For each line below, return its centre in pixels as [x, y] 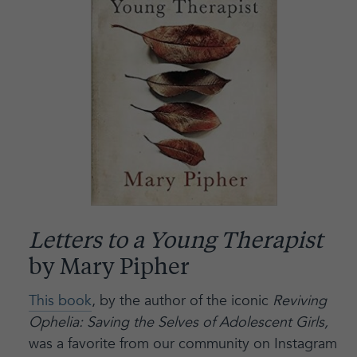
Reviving [299, 300]
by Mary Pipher [109, 268]
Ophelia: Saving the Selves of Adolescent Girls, [178, 322]
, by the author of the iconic [182, 300]
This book [60, 300]
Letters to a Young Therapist [175, 242]
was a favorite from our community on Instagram [182, 343]
